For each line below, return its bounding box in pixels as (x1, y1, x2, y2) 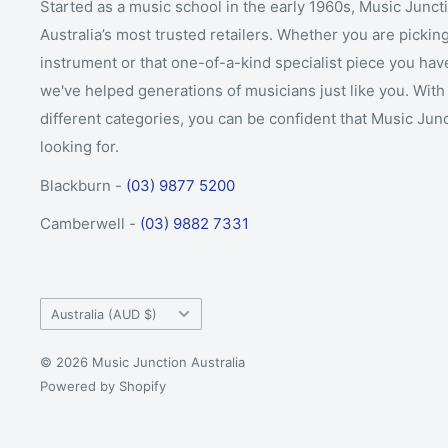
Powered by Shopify (40, 378, 166, 395)
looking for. (40, 137, 119, 157)
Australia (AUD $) (51, 306, 157, 322)
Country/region (39, 301, 133, 318)
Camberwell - (40, 214, 140, 234)
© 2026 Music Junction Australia (40, 354, 245, 371)
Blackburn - (40, 175, 126, 195)
